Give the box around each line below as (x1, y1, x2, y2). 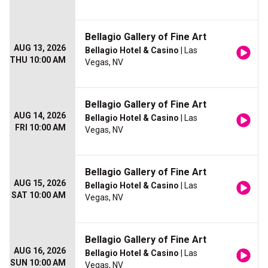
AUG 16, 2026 (14, 246, 66, 256)
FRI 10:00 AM (15, 123, 66, 133)
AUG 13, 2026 (14, 43, 66, 53)
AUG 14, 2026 (14, 111, 66, 121)
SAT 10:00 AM (11, 190, 66, 200)
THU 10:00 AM (10, 55, 66, 65)
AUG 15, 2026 (14, 178, 66, 188)
